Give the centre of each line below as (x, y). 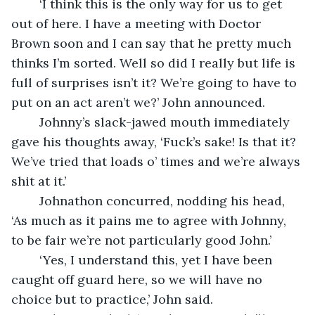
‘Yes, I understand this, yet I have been (32, 259)
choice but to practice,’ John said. (112, 299)
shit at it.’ (39, 181)
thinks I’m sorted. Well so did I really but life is (155, 63)
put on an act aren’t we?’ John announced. (138, 102)
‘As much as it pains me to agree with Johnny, (150, 220)
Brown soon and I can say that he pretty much (153, 43)
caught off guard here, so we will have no (139, 279)
